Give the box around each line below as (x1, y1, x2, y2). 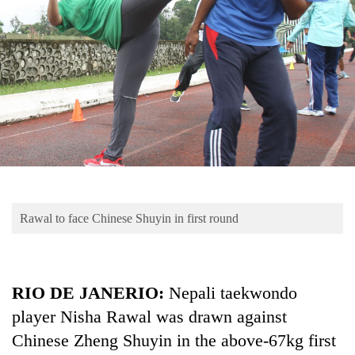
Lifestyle (16, 143, 59, 157)
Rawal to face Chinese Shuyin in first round (20, 211, 239, 225)
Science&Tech (16, 174, 89, 188)
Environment (16, 236, 81, 250)
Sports (16, 82, 48, 95)
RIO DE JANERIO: (12, 282, 164, 303)
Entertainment (16, 113, 86, 126)
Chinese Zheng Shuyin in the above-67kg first (12, 330, 336, 350)
